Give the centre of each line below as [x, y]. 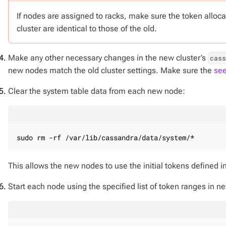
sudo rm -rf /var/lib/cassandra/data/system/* [105, 137]
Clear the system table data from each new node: [97, 91]
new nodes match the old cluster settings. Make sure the [111, 70]
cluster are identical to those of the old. [87, 29]
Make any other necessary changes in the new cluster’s [108, 58]
